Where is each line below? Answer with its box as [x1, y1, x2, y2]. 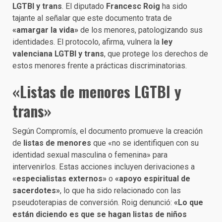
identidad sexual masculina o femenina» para [12, 150, 167, 160]
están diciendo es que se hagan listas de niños [12, 209, 187, 219]
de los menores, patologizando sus [78, 25, 203, 35]
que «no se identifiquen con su [91, 138, 199, 148]
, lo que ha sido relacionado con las [60, 185, 181, 195]
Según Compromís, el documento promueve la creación [12, 126, 203, 136]
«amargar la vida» [12, 25, 78, 35]
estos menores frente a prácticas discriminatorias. [12, 60, 187, 70]
